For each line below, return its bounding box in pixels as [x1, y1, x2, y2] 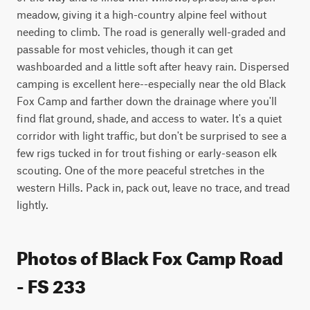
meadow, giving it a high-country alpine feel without [17, 8, 266, 21]
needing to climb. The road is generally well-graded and [17, 25, 286, 38]
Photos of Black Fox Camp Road [17, 241, 283, 269]
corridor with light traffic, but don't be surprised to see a [17, 129, 286, 142]
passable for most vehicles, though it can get [17, 42, 232, 55]
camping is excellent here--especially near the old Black [17, 77, 286, 90]
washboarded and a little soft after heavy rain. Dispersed [17, 60, 289, 73]
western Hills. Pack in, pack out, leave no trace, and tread [17, 181, 290, 194]
